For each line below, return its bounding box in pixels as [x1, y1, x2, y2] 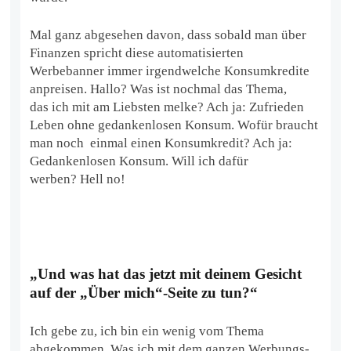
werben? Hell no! [30, 171, 126, 186]
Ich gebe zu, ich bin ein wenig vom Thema [30, 323, 265, 338]
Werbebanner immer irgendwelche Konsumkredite [30, 63, 310, 78]
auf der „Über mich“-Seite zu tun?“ [30, 284, 259, 301]
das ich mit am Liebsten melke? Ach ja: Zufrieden [30, 99, 305, 114]
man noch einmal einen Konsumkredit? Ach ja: [30, 135, 293, 150]
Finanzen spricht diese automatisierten [30, 45, 244, 60]
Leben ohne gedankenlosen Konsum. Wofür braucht [30, 117, 319, 132]
